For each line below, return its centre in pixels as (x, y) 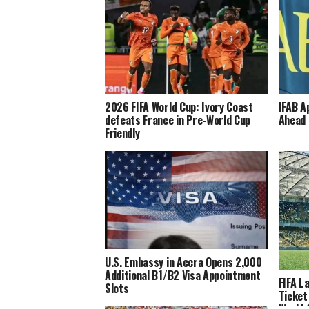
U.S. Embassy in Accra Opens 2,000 (183, 262)
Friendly (122, 133)
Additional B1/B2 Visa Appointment (183, 276)
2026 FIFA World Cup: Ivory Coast (179, 107)
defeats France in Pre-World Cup (178, 120)
